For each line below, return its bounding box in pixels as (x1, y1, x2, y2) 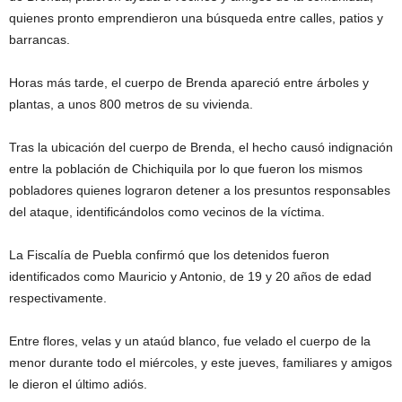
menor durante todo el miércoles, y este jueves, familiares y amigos (9, 354, 392, 370)
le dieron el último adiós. (9, 376, 147, 391)
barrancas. (9, 31, 70, 47)
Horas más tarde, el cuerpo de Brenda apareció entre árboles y (9, 74, 369, 90)
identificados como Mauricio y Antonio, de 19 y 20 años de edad (9, 268, 371, 284)
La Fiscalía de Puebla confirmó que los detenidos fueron (9, 247, 329, 262)
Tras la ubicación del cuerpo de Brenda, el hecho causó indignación (9, 139, 393, 154)
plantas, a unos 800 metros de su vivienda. (9, 96, 253, 111)
